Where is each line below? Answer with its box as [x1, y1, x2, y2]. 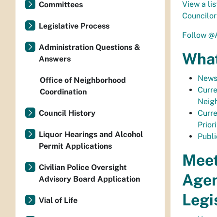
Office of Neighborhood [40, 76, 126, 85]
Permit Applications [39, 141, 112, 151]
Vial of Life [39, 196, 77, 205]
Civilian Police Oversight [39, 163, 127, 172]
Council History [39, 108, 95, 118]
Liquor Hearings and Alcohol [39, 130, 143, 139]
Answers [39, 54, 71, 63]
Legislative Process [39, 21, 109, 31]
